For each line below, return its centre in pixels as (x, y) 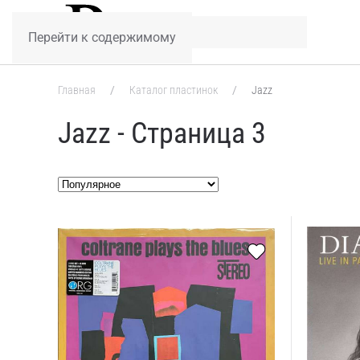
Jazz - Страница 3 (162, 133)
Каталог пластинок (174, 90)
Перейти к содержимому (102, 37)
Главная (78, 90)
